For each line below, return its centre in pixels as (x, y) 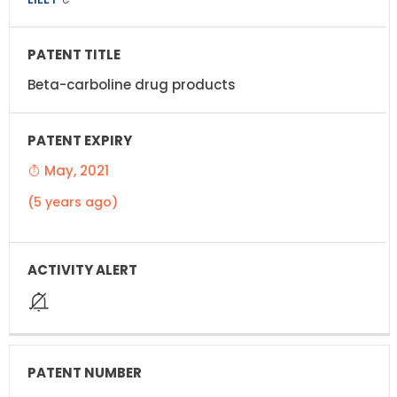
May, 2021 (75, 170)
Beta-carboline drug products (132, 84)
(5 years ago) (73, 202)
